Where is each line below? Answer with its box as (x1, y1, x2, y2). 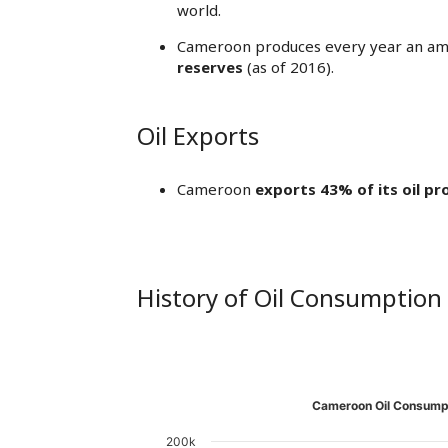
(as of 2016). (243, 57, 334, 77)
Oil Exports (137, 119, 259, 152)
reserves (177, 57, 243, 77)
